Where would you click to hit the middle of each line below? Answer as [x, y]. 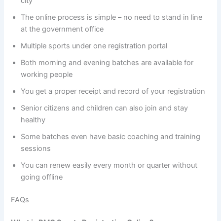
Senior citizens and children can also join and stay [105, 108]
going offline [42, 177]
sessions [36, 149]
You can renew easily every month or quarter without [109, 166]
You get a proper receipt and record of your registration [113, 92]
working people [47, 75]
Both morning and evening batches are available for [107, 63]
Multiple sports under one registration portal [94, 46]
